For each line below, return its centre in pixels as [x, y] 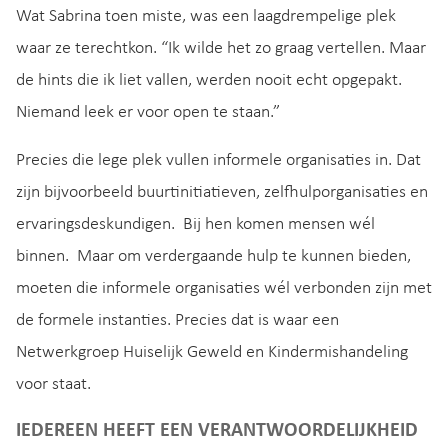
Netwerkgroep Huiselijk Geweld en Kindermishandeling [212, 352]
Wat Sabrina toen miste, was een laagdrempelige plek [206, 16]
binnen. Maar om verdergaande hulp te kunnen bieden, [213, 256]
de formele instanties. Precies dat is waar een [177, 320]
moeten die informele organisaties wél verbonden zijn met [224, 288]
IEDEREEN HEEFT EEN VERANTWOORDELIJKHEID [217, 431]
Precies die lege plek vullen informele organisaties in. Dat [218, 160]
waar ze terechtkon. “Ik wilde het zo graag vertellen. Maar [221, 48]
